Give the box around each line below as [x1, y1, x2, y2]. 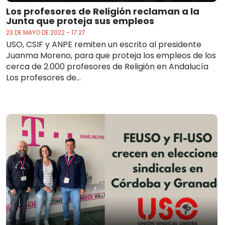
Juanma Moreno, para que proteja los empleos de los [6, 50, 216, 62]
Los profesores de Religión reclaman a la [6, 5, 199, 18]
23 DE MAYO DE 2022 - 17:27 [6, 28, 85, 37]
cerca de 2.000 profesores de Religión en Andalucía [6, 61, 208, 73]
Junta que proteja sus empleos [6, 15, 154, 28]
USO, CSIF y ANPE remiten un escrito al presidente [6, 39, 201, 51]
